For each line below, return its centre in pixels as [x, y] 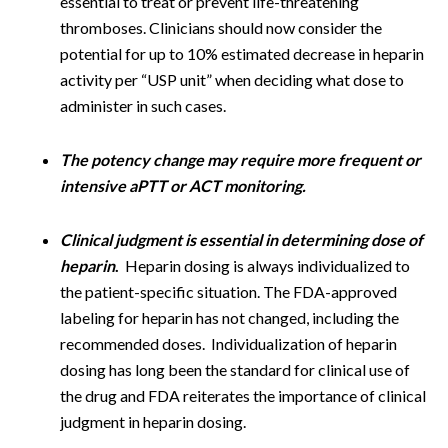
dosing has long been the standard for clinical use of [235, 369]
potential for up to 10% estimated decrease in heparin [242, 53]
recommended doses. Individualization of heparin [228, 343]
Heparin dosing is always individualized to [267, 265]
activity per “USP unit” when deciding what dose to [232, 79]
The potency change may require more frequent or [240, 159]
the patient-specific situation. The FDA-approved [228, 291]
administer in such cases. [146, 105]
